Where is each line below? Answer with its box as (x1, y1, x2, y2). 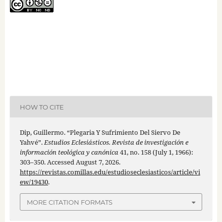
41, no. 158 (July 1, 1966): (118, 148, 193, 157)
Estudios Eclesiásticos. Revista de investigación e (44, 138, 188, 147)
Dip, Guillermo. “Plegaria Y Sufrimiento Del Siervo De (19, 128, 180, 137)
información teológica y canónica (19, 148, 118, 157)
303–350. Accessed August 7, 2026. (19, 158, 120, 167)
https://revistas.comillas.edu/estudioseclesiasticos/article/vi (19, 167, 200, 177)
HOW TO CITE (19, 103, 64, 111)
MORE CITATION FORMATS (27, 198, 112, 206)
